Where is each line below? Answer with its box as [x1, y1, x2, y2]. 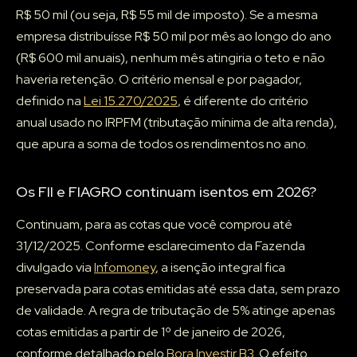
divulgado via [16, 259, 94, 277]
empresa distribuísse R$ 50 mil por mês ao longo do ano [16, 28, 331, 45]
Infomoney [94, 259, 155, 277]
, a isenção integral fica [155, 259, 285, 277]
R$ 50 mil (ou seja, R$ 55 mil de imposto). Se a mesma [16, 6, 318, 24]
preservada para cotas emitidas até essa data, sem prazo [16, 280, 340, 298]
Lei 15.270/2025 [84, 92, 178, 110]
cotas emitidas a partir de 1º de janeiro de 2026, [16, 324, 285, 341]
